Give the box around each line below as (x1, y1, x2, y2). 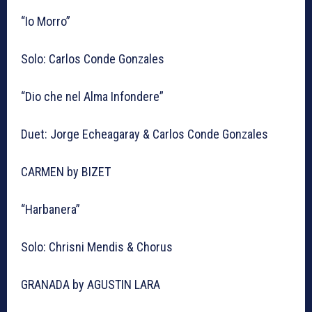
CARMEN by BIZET (21, 164, 111, 180)
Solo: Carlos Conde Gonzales (21, 52, 167, 67)
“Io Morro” (21, 14, 70, 29)
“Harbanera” (21, 202, 80, 217)
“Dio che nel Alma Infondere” (21, 89, 164, 104)
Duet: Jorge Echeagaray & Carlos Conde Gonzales (21, 127, 271, 142)
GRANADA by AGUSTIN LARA (21, 277, 163, 292)
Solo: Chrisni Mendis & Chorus (21, 240, 175, 255)
